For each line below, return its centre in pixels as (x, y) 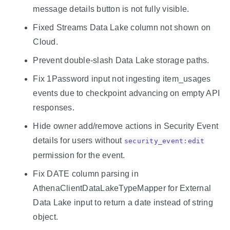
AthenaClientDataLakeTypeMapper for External (122, 188)
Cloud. (45, 42)
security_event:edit (164, 141)
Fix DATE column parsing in (86, 174)
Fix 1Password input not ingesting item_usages (122, 79)
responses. (54, 107)
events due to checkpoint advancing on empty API (127, 93)
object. (46, 217)
